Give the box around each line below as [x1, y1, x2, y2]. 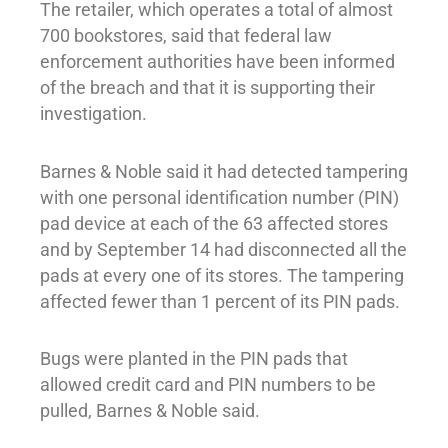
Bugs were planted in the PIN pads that [40, 348, 348, 370]
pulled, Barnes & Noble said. [40, 400, 260, 422]
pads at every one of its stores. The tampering [40, 264, 404, 286]
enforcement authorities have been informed [40, 51, 395, 73]
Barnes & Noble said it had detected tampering [40, 160, 408, 182]
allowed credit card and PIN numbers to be [40, 374, 376, 396]
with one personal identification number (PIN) [40, 186, 399, 208]
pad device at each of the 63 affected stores [40, 212, 388, 234]
